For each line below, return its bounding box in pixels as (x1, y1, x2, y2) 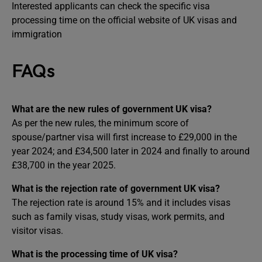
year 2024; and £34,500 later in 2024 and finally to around (12, 145, 250, 157)
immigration (12, 28, 64, 40)
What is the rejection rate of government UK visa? (12, 182, 220, 194)
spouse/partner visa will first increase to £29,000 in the (12, 131, 237, 143)
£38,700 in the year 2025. (12, 159, 116, 171)
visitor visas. (12, 225, 63, 236)
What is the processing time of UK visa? (12, 248, 178, 260)
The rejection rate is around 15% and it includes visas (12, 196, 230, 208)
